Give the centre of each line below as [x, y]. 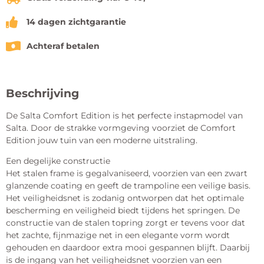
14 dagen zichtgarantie [76, 22]
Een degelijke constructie [58, 161]
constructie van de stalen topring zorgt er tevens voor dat [126, 223]
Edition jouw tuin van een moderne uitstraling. [102, 140]
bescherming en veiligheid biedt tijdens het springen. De [123, 211]
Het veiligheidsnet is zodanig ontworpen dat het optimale [125, 198]
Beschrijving [42, 93]
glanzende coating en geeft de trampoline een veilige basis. [128, 186]
